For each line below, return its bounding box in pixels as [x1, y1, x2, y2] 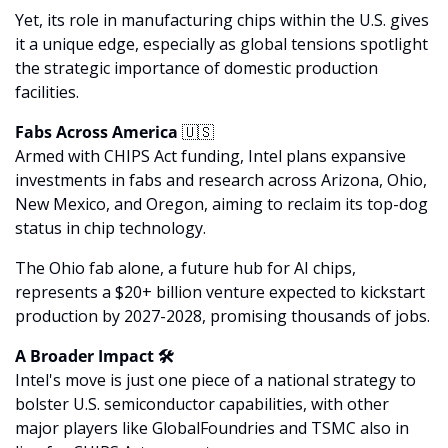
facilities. [15, 81, 79, 103]
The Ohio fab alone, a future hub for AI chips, [15, 257, 356, 279]
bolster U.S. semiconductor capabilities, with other [15, 393, 389, 415]
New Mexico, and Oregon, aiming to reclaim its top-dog [15, 193, 428, 215]
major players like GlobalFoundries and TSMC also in [15, 417, 409, 439]
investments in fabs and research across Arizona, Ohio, [15, 169, 427, 191]
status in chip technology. [15, 217, 210, 239]
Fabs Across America [15, 121, 182, 143]
